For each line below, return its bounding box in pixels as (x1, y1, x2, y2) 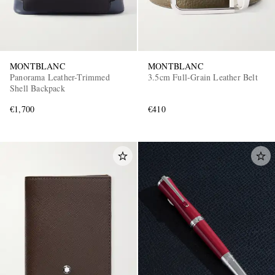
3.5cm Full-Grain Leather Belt (148, 71, 258, 83)
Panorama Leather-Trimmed (10, 71, 110, 83)
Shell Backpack (10, 82, 65, 95)
